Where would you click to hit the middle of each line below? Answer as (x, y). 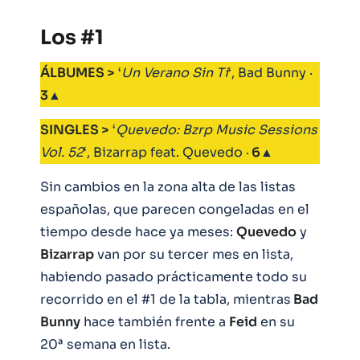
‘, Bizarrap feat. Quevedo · (166, 153)
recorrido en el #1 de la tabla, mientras (166, 300)
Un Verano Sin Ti (175, 73)
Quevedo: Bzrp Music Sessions (217, 130)
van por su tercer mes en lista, (194, 255)
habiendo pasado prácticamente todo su (174, 277)
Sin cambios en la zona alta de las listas (168, 187)
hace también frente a (155, 322)
